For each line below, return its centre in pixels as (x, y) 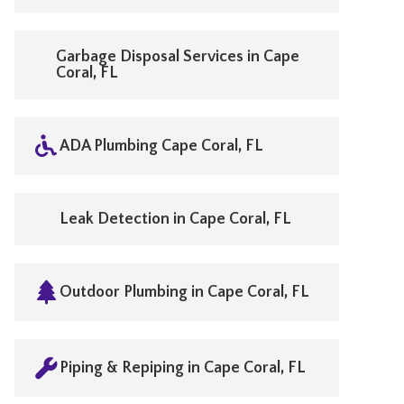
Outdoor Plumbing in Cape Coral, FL (184, 292)
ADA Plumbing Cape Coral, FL (161, 146)
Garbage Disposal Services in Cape (177, 57)
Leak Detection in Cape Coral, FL (175, 219)
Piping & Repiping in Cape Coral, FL (183, 368)
